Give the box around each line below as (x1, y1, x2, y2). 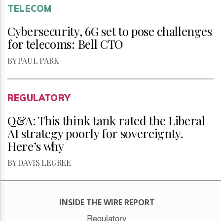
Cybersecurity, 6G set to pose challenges (7, 23, 212, 39)
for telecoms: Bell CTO (7, 36, 123, 52)
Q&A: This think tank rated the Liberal (7, 112, 205, 128)
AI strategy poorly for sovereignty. (7, 125, 183, 141)
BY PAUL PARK (7, 55, 59, 66)
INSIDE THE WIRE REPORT (59, 197, 155, 208)
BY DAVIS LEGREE (7, 157, 71, 168)
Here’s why (7, 138, 64, 154)
